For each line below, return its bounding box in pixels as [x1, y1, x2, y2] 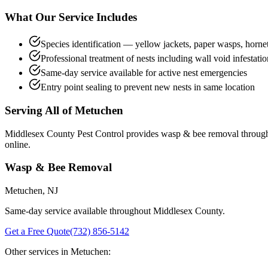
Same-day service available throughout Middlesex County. [5, 205, 225, 216]
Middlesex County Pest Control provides [5, 128, 161, 139]
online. [5, 139, 31, 150]
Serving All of [5, 103, 75, 117]
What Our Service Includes [5, 11, 137, 24]
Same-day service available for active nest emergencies [41, 68, 247, 78]
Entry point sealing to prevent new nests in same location [41, 82, 255, 93]
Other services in [5, 246, 71, 257]
